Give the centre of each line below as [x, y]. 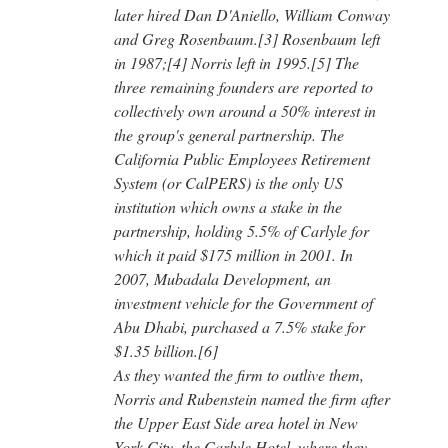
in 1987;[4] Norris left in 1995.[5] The [236, 62]
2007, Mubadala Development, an [222, 278]
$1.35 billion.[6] [166, 350]
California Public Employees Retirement [242, 158]
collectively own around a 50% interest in [245, 110]
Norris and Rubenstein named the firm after [252, 398]
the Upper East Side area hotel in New [236, 422]
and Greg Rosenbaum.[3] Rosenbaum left [247, 38]
